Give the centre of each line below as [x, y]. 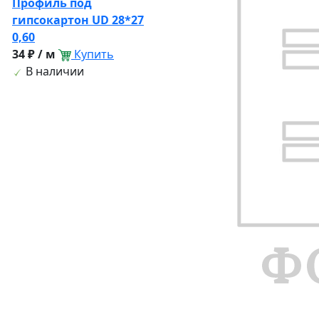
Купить [94, 54]
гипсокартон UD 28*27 [78, 20]
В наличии [53, 72]
